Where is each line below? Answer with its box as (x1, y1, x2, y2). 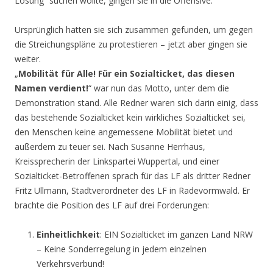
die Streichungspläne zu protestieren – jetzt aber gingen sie (15, 38, 247, 50)
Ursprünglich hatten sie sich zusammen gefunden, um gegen (15, 23, 253, 35)
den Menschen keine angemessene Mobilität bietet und (15, 126, 233, 138)
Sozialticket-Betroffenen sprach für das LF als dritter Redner (15, 169, 250, 182)
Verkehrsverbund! (37, 257, 104, 269)
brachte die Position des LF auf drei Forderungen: (15, 199, 209, 211)
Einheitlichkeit (37, 228, 100, 240)
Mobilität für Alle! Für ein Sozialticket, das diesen (18, 67, 235, 79)
